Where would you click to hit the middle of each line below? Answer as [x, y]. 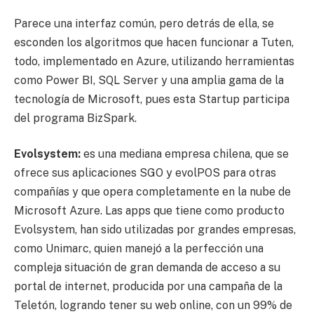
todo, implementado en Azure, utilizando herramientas [154, 61]
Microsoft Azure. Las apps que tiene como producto [149, 211]
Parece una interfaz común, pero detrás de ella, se [144, 23]
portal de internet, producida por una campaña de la [148, 287]
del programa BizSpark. [75, 118]
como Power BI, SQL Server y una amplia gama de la [149, 80]
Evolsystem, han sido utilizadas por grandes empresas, [155, 230]
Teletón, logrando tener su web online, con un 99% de [153, 306]
